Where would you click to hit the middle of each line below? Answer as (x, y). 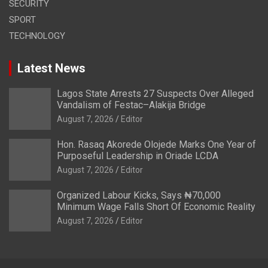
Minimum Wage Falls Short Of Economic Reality (156, 207)
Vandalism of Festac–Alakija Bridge (131, 105)
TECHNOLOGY (37, 36)
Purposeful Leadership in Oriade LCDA (138, 156)
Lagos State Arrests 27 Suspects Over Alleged (155, 94)
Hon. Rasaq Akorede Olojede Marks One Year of (156, 145)
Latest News (51, 68)
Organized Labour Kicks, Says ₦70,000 (139, 196)
